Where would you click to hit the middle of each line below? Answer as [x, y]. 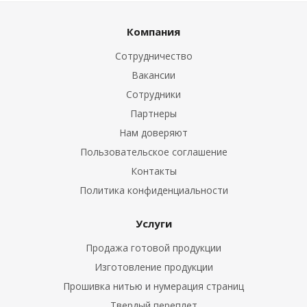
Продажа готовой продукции [153, 248]
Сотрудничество [153, 56]
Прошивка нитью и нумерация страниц [153, 286]
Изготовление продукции [153, 267]
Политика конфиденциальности [153, 191]
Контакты [153, 171]
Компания [153, 32]
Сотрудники [153, 95]
